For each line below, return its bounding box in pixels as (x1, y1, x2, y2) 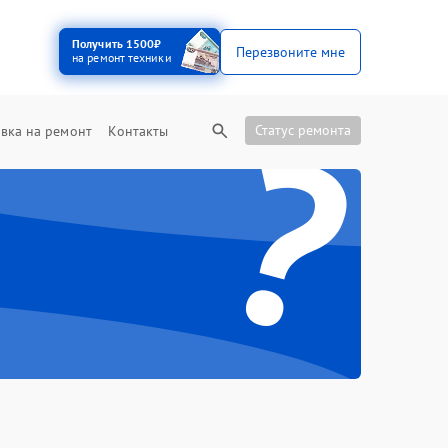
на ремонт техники (72, 50, 172, 65)
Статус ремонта (255, 121, 351, 139)
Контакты (108, 122, 169, 140)
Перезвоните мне (236, 42, 345, 61)
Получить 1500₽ (72, 36, 162, 51)
